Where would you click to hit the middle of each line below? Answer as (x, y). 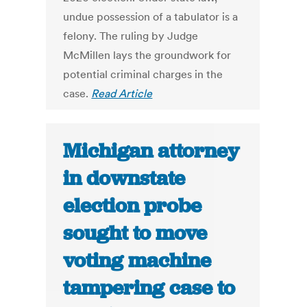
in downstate (124, 179)
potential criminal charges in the (143, 74)
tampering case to (149, 288)
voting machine (137, 261)
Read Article (122, 94)
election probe (133, 206)
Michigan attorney (151, 151)
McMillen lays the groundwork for (147, 55)
